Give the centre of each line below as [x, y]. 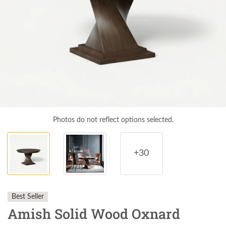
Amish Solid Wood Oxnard [94, 214]
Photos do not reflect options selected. [113, 120]
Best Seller [28, 197]
